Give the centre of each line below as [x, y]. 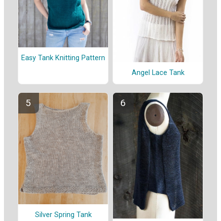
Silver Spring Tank [63, 215]
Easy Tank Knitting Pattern [63, 58]
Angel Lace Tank [158, 73]
